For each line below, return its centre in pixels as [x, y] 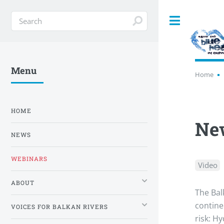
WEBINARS [29, 158]
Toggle [201, 20]
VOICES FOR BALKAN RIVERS [59, 206]
